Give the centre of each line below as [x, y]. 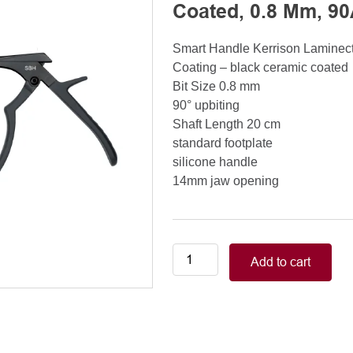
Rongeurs [199, 308]
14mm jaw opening [225, 181]
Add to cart [280, 262]
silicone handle [215, 162]
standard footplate [222, 143]
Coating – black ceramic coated [260, 67]
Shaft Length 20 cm [226, 124]
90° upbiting [206, 105]
